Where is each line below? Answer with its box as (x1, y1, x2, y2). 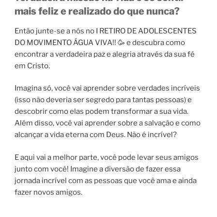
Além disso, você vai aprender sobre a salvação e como (15, 119, 201, 128)
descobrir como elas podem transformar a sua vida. (15, 107, 188, 116)
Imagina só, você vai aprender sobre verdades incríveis (15, 84, 200, 93)
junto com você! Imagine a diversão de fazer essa (15, 164, 181, 173)
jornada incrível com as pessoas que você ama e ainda (15, 176, 197, 185)
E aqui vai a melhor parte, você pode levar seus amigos (15, 153, 199, 162)
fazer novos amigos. (15, 187, 82, 197)
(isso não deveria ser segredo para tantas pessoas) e (15, 95, 192, 105)
